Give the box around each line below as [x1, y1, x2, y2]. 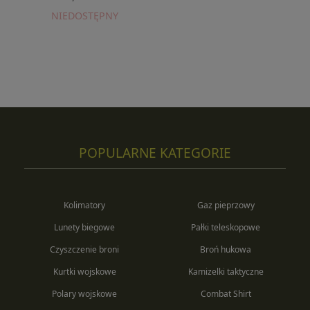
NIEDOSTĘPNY [51, 9, 118, 22]
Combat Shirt [200, 288, 251, 300]
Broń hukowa [200, 244, 251, 255]
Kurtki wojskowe [53, 266, 116, 277]
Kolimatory [64, 199, 105, 211]
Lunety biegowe [54, 221, 115, 233]
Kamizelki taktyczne [188, 266, 264, 277]
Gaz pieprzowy [197, 199, 255, 211]
